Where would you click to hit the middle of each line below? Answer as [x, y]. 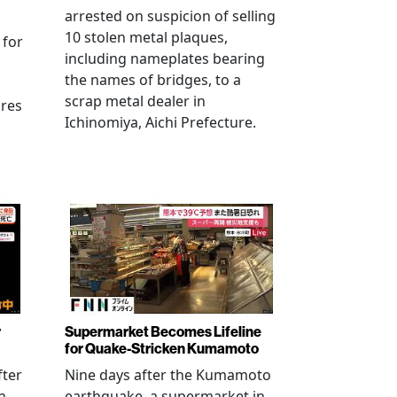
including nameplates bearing [165, 58]
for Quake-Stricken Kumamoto [162, 348]
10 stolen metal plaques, [146, 37]
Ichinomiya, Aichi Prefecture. [160, 122]
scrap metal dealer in [135, 101]
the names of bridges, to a [153, 80]
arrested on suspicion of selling [170, 16]
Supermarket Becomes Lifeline [163, 331]
